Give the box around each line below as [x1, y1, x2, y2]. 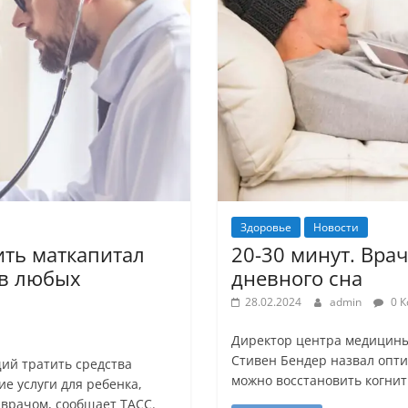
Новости [312, 219, 359, 236]
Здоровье [240, 219, 291, 236]
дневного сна [230, 264, 362, 292]
